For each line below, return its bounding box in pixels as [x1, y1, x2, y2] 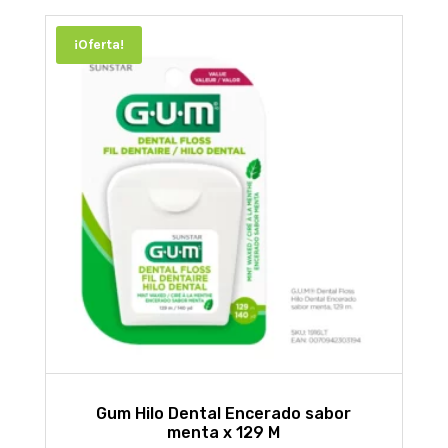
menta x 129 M [167, 422, 281, 442]
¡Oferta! [73, 36, 124, 54]
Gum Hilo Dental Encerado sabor [96, 403, 352, 423]
